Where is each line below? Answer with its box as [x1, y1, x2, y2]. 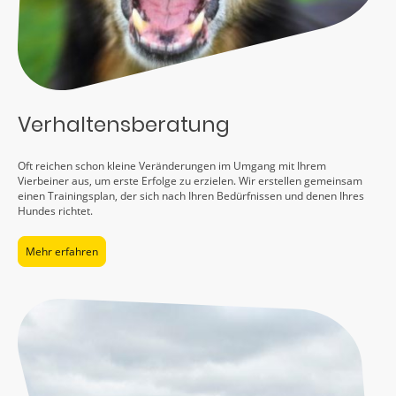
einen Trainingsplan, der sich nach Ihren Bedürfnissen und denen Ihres [18, 188, 364, 204]
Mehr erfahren [26, 244, 98, 260]
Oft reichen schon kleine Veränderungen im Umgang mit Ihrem [18, 158, 326, 174]
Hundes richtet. [18, 203, 93, 219]
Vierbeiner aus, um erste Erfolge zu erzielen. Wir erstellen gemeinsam [18, 173, 362, 189]
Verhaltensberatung [18, 110, 230, 139]
